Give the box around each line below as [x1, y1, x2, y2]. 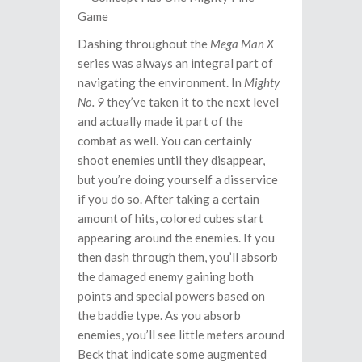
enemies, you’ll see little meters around [78, 327, 284, 342]
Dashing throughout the [78, 36, 210, 51]
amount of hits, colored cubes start [78, 211, 263, 225]
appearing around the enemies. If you [78, 230, 275, 245]
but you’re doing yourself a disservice [78, 172, 278, 187]
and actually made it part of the [78, 114, 243, 128]
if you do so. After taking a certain [78, 192, 259, 206]
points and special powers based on [78, 288, 265, 303]
